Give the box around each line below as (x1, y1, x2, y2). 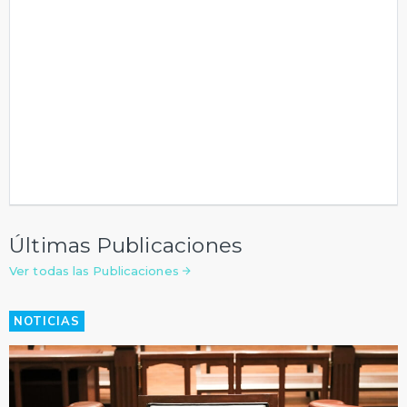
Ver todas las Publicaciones (9, 263, 183, 279)
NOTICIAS (14, 313, 80, 331)
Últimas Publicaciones (9, 233, 243, 259)
